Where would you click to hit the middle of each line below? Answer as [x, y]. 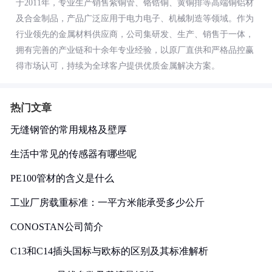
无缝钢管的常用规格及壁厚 [69, 130]
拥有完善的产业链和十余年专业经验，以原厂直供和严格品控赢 [135, 50]
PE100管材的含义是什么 [62, 178]
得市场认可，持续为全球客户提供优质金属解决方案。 [118, 66]
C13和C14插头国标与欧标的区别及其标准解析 [109, 251]
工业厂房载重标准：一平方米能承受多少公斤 [107, 202]
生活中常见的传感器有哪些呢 [73, 154]
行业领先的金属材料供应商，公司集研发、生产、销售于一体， [135, 34]
